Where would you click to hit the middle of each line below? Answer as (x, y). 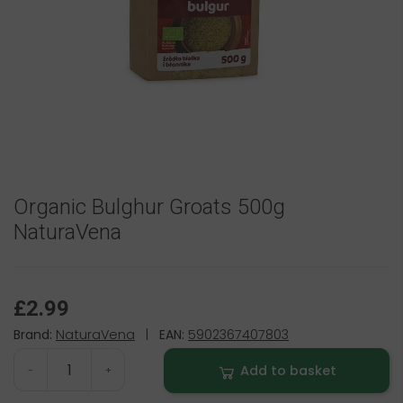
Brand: (33, 335)
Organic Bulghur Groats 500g (149, 207)
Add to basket (289, 371)
